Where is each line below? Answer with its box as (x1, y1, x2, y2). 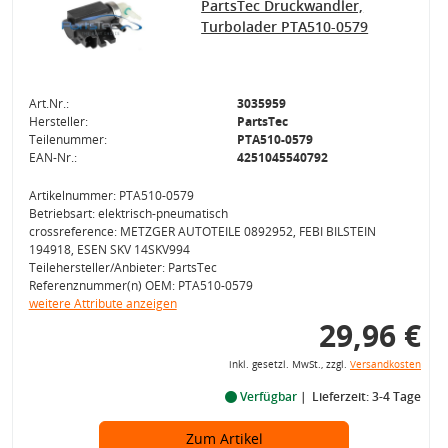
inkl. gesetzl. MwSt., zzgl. (228, 358, 350, 371)
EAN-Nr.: (28, 149, 77, 166)
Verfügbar (236, 388, 300, 405)
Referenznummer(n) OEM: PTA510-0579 (28, 277, 253, 294)
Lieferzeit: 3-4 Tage (311, 388, 421, 405)
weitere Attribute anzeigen (28, 295, 177, 312)
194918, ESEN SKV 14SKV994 (28, 241, 190, 258)
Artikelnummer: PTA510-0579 (28, 187, 194, 204)
